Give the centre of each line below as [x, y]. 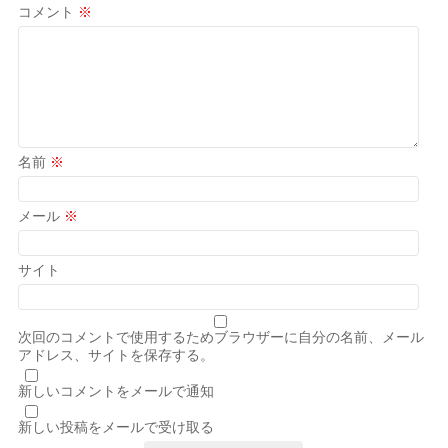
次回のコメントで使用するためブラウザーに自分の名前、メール [221, 336]
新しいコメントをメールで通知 [116, 390]
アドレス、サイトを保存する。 [116, 354]
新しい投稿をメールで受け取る [116, 426]
